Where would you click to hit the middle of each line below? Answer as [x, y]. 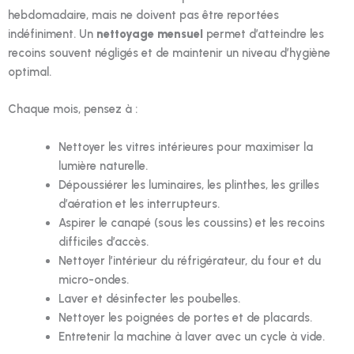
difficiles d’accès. [103, 241]
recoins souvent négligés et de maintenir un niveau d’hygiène [169, 53]
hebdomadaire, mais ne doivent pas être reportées [143, 15]
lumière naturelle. [103, 166]
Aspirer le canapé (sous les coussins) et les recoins [191, 222]
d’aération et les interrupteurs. [139, 203]
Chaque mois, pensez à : [73, 109]
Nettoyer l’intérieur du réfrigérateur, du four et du [189, 260]
